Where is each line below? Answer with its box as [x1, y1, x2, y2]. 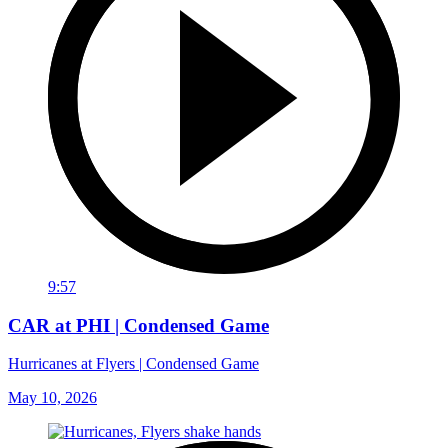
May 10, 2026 [8, 389, 97, 407]
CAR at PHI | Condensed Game [8, 314, 269, 336]
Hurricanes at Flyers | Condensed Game [8, 355, 259, 373]
